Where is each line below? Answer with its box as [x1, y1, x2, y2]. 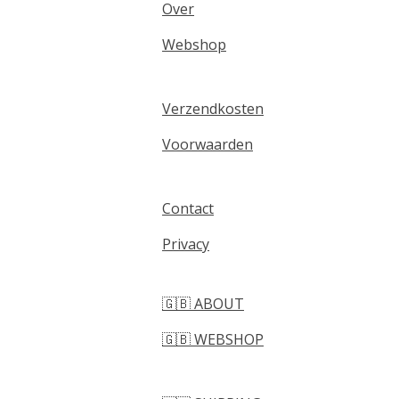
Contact [162, 199, 214, 219]
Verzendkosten [162, 99, 264, 119]
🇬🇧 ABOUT [162, 294, 244, 314]
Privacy [162, 234, 209, 255]
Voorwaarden [162, 134, 253, 155]
